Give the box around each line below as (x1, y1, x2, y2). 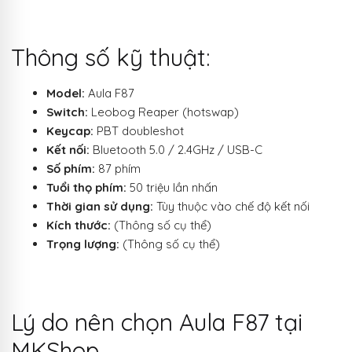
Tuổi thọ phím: (46, 180, 126, 196)
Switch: (46, 104, 88, 120)
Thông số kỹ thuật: (11, 42, 210, 72)
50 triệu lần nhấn (126, 180, 218, 196)
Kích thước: (46, 218, 111, 233)
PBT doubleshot (93, 123, 184, 139)
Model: (46, 86, 85, 101)
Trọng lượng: (46, 236, 119, 252)
